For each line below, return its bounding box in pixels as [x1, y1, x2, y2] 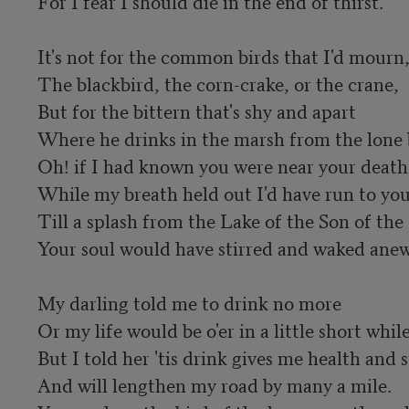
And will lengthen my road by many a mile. [37, 370, 392, 398]
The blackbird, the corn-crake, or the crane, [37, 68, 399, 97]
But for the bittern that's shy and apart [37, 96, 356, 124]
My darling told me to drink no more [37, 288, 341, 316]
